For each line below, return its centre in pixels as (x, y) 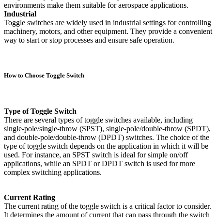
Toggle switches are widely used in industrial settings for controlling (108, 23)
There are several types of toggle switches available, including (98, 120)
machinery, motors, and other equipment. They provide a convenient (108, 31)
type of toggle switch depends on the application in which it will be (106, 146)
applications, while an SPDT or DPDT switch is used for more (100, 163)
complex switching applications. (53, 172)
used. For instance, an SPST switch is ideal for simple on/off (96, 155)
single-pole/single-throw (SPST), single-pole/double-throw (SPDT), (107, 128)
